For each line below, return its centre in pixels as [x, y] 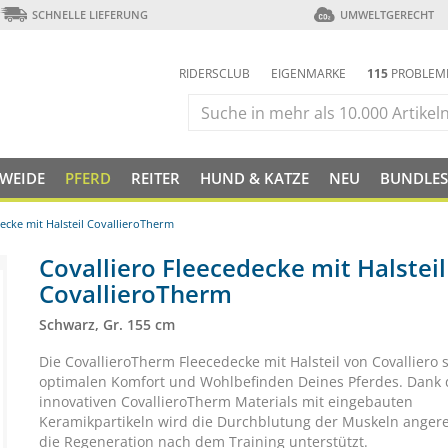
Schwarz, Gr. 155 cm [107, 324]
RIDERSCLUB [214, 73]
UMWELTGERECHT [386, 14]
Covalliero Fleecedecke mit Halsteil [242, 267]
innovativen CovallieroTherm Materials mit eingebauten [226, 401]
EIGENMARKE [308, 73]
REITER [155, 178]
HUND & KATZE [254, 178]
